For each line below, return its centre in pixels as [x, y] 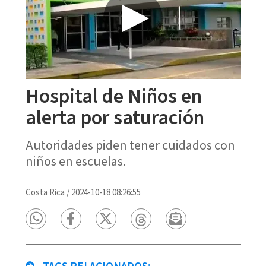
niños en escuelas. [75, 161]
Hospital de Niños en [113, 96]
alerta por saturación [115, 118]
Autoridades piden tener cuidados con [130, 145]
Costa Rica [45, 192]
